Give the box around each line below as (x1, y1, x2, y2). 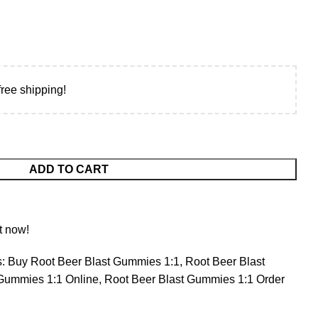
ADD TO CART (29, 163, 109, 175)
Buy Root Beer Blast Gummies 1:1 (8, 256, 180, 268)
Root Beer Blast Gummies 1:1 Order (104, 273, 285, 285)
